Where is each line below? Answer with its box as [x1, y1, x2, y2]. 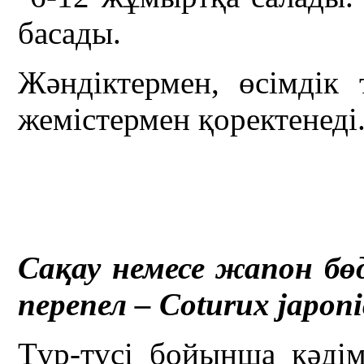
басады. [18, 15, 122, 51]
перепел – [18, 287, 160, 323]
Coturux [159, 287, 271, 323]
